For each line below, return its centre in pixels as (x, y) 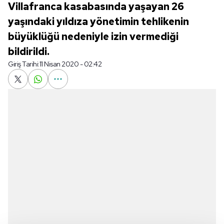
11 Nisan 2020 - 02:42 (70, 64)
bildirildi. (29, 51)
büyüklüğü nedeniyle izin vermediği (93, 36)
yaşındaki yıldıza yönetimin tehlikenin (98, 21)
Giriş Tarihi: (24, 64)
